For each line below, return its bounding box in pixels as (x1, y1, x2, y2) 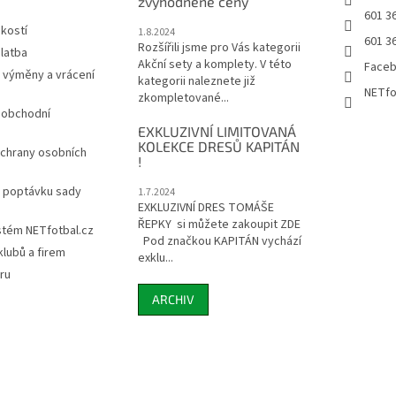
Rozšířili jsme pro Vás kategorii (137, 39, 301, 57)
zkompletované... (137, 89, 229, 108)
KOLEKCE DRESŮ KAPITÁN (137, 138, 300, 156)
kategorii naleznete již (137, 72, 255, 91)
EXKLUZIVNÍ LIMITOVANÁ (137, 123, 296, 141)
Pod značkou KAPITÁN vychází (137, 232, 301, 251)
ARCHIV (151, 292, 194, 308)
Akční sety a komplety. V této (137, 56, 292, 74)
